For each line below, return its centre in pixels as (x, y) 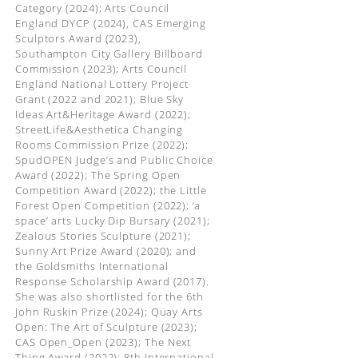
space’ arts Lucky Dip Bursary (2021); (112, 221)
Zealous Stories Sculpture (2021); (103, 236)
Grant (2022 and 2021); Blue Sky (99, 99)
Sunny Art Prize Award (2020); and (106, 251)
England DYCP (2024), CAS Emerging (111, 23)
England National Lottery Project (102, 84)
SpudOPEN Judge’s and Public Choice (114, 160)
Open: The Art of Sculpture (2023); (106, 327)
